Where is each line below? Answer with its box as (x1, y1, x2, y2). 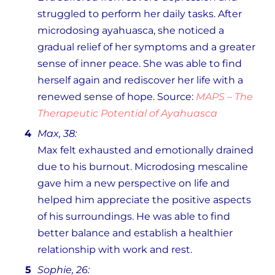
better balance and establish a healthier (37, 227, 233, 239)
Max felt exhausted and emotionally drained (37, 144, 254, 157)
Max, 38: (37, 128, 77, 140)
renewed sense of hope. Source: (37, 91, 196, 103)
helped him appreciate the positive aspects (37, 194, 251, 206)
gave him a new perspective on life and (37, 177, 230, 190)
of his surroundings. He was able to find (37, 211, 230, 223)
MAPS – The (196, 91, 253, 103)
